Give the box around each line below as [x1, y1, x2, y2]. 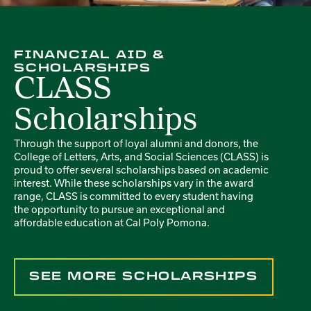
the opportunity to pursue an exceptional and [14, 203, 225, 215]
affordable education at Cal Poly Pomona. [14, 216, 210, 228]
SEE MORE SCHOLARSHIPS [29, 269, 258, 283]
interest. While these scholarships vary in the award [14, 176, 253, 189]
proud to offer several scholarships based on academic [14, 163, 269, 176]
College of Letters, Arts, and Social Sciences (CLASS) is [14, 150, 269, 162]
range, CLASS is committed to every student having [14, 190, 253, 202]
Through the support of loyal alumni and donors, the [14, 137, 258, 149]
